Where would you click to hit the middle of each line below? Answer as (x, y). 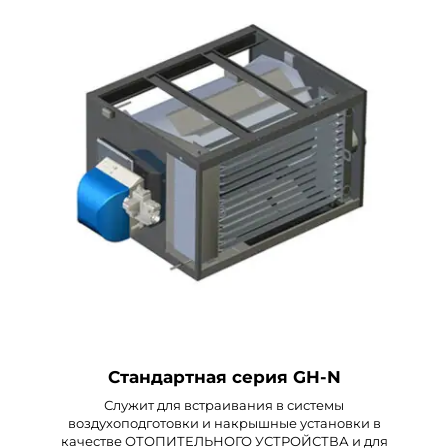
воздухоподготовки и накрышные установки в (224, 422)
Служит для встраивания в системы (224, 404)
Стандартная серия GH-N (224, 376)
